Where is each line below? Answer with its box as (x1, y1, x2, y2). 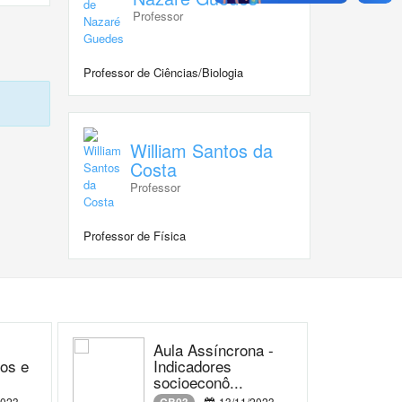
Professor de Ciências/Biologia (83, 64, 243, 82)
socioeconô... (153, 371, 243, 394)
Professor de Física (83, 227, 186, 245)
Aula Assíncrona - (153, 338, 274, 362)
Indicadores (153, 354, 232, 378)
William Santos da (130, 137, 273, 164)
